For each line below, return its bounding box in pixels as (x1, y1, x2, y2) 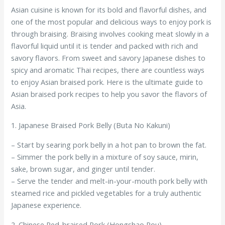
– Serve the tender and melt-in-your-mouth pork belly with (11, 176, 208, 186)
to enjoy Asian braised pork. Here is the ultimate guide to (11, 76, 203, 87)
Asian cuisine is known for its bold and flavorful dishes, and (11, 4, 207, 15)
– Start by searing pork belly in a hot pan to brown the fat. (11, 140, 207, 150)
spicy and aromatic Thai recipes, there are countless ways (11, 64, 205, 75)
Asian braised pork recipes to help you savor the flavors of (11, 88, 207, 99)
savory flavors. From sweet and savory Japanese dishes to (11, 52, 206, 63)
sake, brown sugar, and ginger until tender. (11, 164, 156, 174)
